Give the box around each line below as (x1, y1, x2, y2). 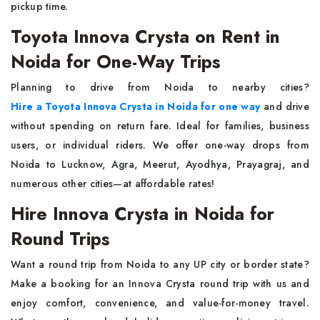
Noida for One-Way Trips (11, 49, 220, 74)
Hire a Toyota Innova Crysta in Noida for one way (11, 99, 261, 114)
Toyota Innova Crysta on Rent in (11, 24, 280, 49)
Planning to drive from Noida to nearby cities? (11, 80, 309, 94)
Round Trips (11, 226, 109, 251)
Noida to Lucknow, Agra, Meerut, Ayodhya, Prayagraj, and (11, 157, 309, 171)
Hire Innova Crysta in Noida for (11, 201, 274, 226)
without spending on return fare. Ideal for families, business (11, 119, 309, 133)
